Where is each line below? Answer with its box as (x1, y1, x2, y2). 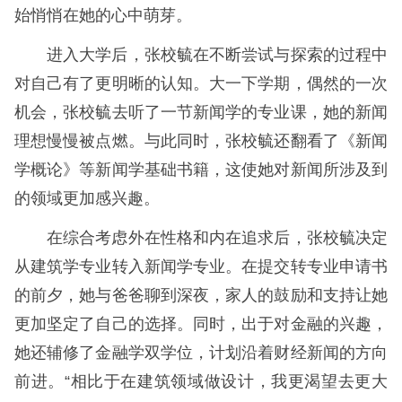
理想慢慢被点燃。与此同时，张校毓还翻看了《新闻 (14, 132, 388, 151)
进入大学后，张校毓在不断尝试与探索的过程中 (47, 46, 388, 65)
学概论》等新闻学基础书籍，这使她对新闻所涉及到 (14, 161, 388, 179)
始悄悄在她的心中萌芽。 (14, 6, 192, 25)
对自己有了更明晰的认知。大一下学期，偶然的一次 (14, 74, 388, 93)
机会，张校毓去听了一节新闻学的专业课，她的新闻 (14, 103, 388, 122)
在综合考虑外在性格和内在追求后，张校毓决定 (47, 229, 388, 248)
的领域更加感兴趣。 (14, 189, 160, 208)
